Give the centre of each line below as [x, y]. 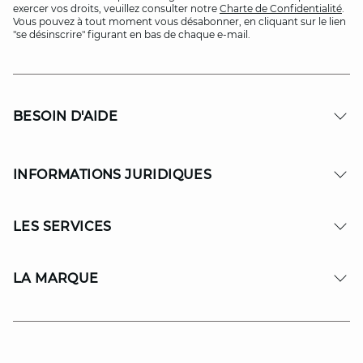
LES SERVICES [62, 226]
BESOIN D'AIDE [66, 116]
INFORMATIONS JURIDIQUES [113, 175]
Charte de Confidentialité [281, 9]
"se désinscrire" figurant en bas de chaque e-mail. [132, 34]
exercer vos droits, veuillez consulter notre [116, 9]
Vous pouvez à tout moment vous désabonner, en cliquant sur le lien [179, 21]
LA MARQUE [56, 278]
